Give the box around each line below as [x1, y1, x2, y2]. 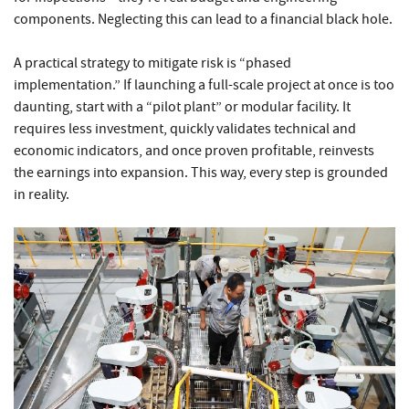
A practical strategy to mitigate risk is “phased [14, 54, 291, 73]
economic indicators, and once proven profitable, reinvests [14, 142, 374, 161]
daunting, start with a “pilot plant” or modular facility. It [14, 98, 351, 117]
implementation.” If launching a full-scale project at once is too [14, 76, 394, 95]
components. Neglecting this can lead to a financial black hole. [14, 10, 393, 29]
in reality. [14, 185, 69, 204]
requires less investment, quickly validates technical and [14, 120, 356, 139]
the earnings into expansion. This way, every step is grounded [14, 163, 388, 183]
